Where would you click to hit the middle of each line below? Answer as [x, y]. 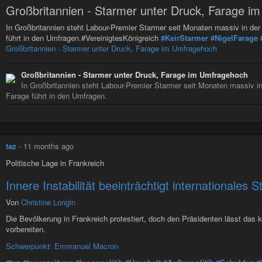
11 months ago [49, 146]
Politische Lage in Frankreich [55, 163]
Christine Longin [48, 202]
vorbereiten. [26, 229]
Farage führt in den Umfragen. [56, 95]
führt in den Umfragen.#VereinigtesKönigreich [83, 38]
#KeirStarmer [185, 38]
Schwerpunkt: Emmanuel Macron [62, 246]
